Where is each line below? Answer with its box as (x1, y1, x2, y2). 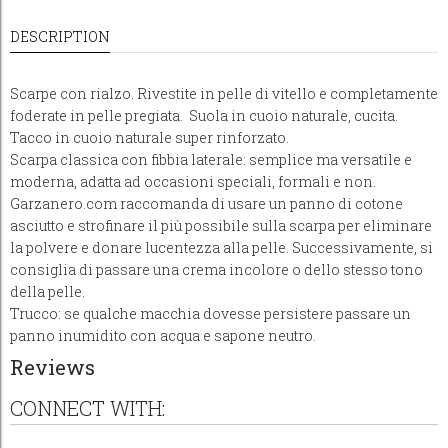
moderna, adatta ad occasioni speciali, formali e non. (10, 172, 376, 192)
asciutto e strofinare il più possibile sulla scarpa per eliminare (10, 216, 432, 236)
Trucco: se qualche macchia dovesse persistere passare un (10, 304, 411, 324)
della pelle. (10, 282, 85, 302)
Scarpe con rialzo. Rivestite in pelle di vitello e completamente (10, 84, 438, 104)
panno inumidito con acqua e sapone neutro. (10, 326, 316, 346)
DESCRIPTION (10, 27, 110, 47)
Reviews (10, 354, 95, 381)
